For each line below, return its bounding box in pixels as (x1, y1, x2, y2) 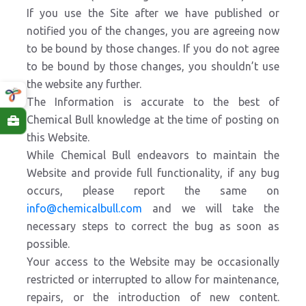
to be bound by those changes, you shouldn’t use (27, 60, 279, 72)
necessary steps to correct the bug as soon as (27, 220, 279, 232)
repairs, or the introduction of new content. (27, 291, 279, 303)
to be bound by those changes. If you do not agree (27, 42, 279, 55)
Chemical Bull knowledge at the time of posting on (27, 113, 279, 126)
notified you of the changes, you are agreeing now (27, 25, 279, 37)
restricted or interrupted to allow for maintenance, (27, 273, 279, 286)
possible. (27, 238, 70, 250)
